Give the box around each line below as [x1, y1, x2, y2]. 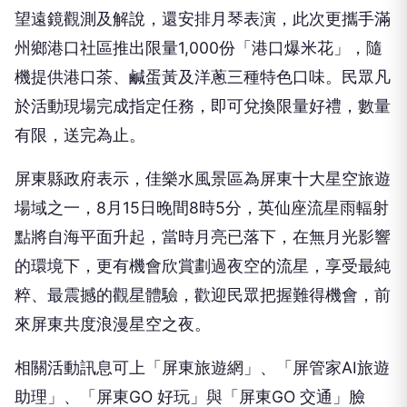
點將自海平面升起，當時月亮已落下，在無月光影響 [15, 227, 391, 247]
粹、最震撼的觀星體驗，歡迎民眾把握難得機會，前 [15, 285, 391, 305]
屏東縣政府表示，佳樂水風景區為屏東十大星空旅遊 [15, 169, 391, 189]
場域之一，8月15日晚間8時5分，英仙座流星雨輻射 [15, 198, 389, 218]
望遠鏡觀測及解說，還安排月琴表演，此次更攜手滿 [15, 9, 391, 29]
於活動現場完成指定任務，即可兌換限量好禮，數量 [15, 96, 391, 116]
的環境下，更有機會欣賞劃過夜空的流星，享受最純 [15, 256, 391, 276]
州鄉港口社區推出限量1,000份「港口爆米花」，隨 [15, 38, 382, 58]
